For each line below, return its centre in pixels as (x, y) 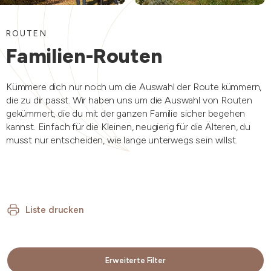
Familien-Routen (84, 56)
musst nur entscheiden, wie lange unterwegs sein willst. (122, 140)
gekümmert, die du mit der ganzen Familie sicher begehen (126, 114)
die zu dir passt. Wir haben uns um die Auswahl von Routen (129, 100)
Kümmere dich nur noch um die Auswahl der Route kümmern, (134, 87)
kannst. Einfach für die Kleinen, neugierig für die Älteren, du (129, 127)
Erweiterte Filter (135, 261)
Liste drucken (54, 210)
